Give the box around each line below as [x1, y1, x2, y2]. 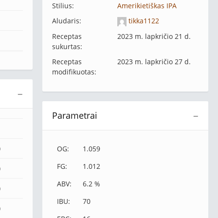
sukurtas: [52, 41, 82, 51]
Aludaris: [52, 16, 81, 25]
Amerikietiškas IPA [117, 1, 177, 10]
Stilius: [52, 1, 74, 10]
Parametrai [52, 109, 97, 121]
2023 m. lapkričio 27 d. [117, 56, 191, 66]
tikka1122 [126, 16, 159, 25]
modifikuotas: [52, 67, 96, 76]
